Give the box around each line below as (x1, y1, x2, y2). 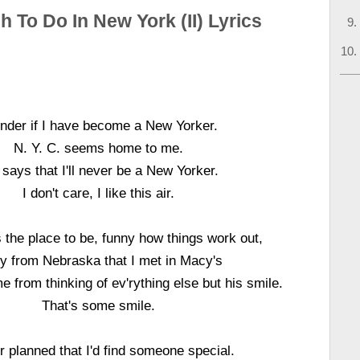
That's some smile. (42, 298, 156, 313)
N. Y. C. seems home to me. (14, 141, 184, 155)
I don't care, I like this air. (22, 186, 175, 200)
